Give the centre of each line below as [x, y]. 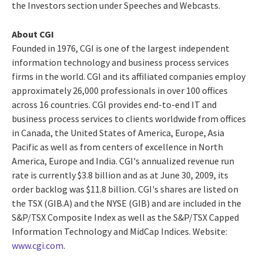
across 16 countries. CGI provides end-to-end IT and [114, 104]
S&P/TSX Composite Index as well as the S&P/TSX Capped [125, 217]
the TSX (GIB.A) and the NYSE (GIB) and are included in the [127, 203]
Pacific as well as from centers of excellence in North [117, 146]
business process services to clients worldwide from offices [129, 118]
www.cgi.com [38, 245]
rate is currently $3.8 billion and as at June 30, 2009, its [120, 175]
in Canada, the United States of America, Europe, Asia [118, 132]
